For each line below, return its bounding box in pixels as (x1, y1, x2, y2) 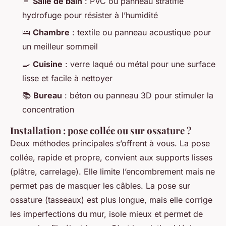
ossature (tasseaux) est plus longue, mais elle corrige (10, 195, 212, 205)
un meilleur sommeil (22, 41, 98, 52)
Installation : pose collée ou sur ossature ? (10, 124, 192, 137)
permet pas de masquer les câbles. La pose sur (10, 181, 190, 191)
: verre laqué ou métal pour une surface (63, 59, 215, 69)
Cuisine (33, 59, 63, 69)
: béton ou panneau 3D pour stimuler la (62, 90, 213, 101)
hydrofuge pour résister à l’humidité (22, 10, 158, 20)
